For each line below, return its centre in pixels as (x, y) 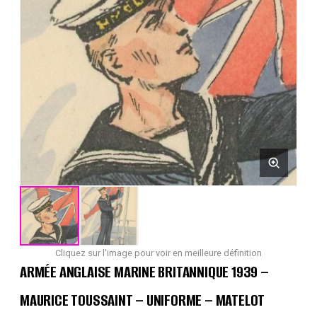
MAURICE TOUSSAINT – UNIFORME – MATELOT (143, 300)
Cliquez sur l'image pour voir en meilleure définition (158, 253)
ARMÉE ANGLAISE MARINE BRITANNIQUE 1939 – (144, 272)
